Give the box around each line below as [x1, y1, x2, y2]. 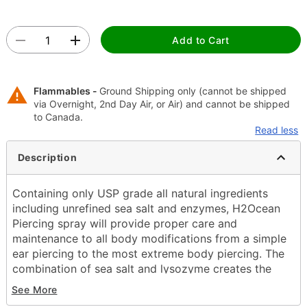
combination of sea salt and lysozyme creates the [12, 261, 271, 275]
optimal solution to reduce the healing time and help [12, 276, 284, 291]
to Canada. [33, 110, 83, 123]
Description [17, 151, 77, 164]
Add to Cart [172, 34, 230, 46]
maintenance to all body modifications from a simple [12, 231, 286, 245]
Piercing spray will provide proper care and [12, 216, 237, 230]
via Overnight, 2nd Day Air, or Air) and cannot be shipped [33, 97, 290, 110]
